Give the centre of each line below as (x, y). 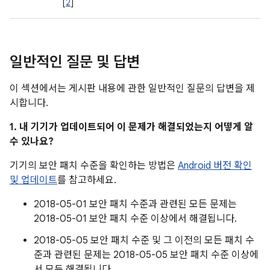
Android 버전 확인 (215, 166)
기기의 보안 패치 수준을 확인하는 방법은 (94, 166)
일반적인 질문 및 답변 (75, 62)
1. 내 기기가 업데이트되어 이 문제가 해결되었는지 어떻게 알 (131, 127)
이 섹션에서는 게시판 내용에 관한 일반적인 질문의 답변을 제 (132, 89)
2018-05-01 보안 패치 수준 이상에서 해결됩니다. (135, 219)
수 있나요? (32, 142)
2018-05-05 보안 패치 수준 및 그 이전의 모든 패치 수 (144, 240)
